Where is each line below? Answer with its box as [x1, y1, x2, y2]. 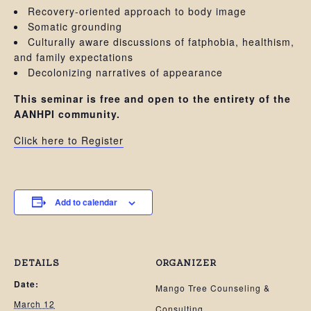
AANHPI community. [14, 107, 120, 121]
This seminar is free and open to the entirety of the [14, 92, 291, 106]
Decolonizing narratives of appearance [28, 65, 223, 79]
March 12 [14, 298, 55, 310]
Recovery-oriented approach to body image [28, 4, 246, 18]
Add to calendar [54, 196, 117, 208]
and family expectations [14, 50, 133, 64]
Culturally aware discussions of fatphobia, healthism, [28, 35, 294, 49]
